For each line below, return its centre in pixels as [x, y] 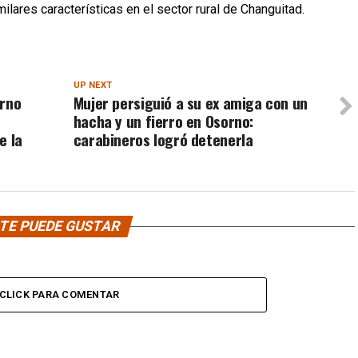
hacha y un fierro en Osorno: [163, 121]
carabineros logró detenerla [163, 139]
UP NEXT [92, 85]
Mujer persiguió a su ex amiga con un [190, 103]
